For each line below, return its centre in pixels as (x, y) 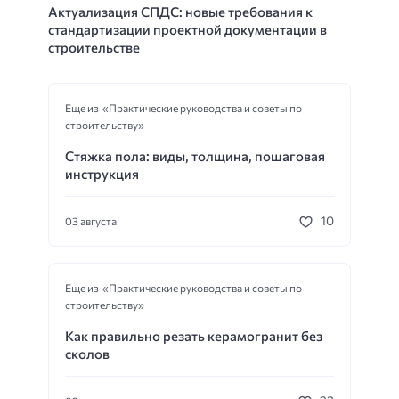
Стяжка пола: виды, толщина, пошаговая (195, 155)
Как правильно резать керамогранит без (194, 335)
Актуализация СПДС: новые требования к (180, 11)
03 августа (91, 220)
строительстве (94, 47)
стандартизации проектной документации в (187, 29)
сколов (87, 353)
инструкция (102, 173)
